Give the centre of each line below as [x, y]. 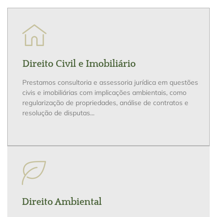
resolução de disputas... [58, 113]
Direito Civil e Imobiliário [79, 64]
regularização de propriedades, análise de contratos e [105, 103]
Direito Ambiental [62, 202]
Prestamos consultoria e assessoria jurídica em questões [110, 83]
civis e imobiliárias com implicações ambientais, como [104, 93]
